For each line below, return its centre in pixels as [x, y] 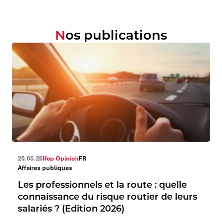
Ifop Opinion [61, 158]
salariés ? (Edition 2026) [71, 208]
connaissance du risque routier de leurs [108, 196]
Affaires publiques [45, 168]
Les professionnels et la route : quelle [102, 184]
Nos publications [116, 34]
